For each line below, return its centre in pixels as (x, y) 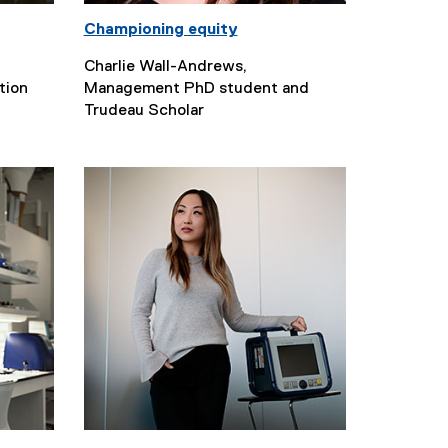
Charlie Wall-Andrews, (165, 67)
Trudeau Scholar (143, 111)
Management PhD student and (196, 89)
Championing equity (160, 30)
